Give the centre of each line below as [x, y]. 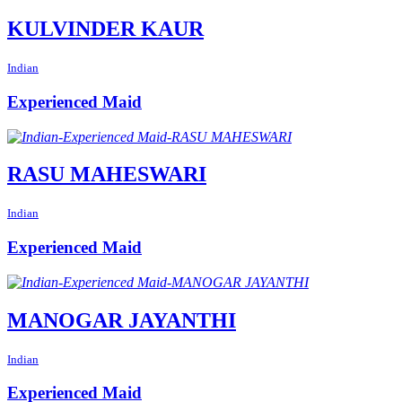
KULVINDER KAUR [105, 29]
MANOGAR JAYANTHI [122, 320]
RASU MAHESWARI [107, 175]
